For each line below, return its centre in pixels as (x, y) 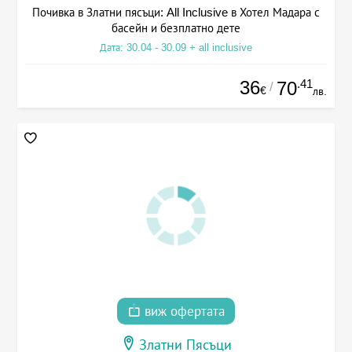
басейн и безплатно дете (176, 27)
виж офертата (183, 312)
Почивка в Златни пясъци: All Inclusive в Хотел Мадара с (176, 12)
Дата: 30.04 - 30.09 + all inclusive (176, 47)
